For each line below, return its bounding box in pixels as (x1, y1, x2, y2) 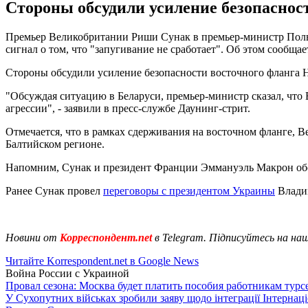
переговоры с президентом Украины (103, 184, 275, 197)
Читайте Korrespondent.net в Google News (5, 254, 199, 267)
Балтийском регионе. (5, 137, 104, 150)
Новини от (5, 231, 57, 243)
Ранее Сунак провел (5, 184, 103, 197)
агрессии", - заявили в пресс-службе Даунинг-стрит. (5, 102, 250, 114)
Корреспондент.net (57, 231, 155, 243)
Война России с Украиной (5, 267, 129, 279)
